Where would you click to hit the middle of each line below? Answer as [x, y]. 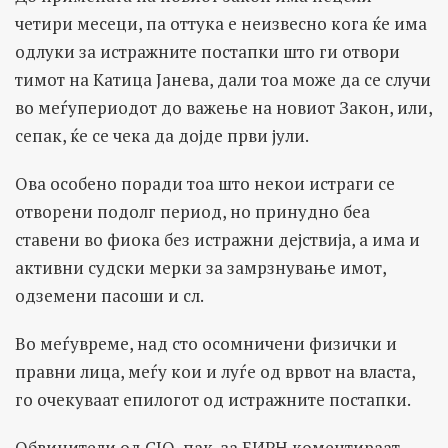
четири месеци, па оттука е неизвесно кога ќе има [221, 23]
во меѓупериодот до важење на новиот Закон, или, [223, 107]
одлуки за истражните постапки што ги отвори [207, 51]
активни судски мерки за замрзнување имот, [200, 267]
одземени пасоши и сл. [109, 295]
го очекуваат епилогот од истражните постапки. [213, 399]
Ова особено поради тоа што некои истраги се [205, 183]
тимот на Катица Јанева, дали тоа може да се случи [223, 79]
